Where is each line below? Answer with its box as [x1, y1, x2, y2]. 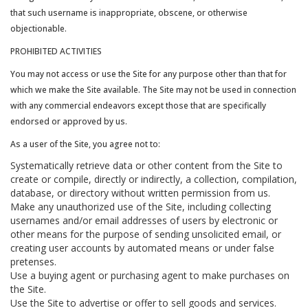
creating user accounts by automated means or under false [10, 241, 274, 254]
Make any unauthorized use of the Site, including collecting [10, 200, 271, 213]
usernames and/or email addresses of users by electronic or [10, 214, 278, 227]
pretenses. [10, 255, 56, 268]
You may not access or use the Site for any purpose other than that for [10, 68, 287, 80]
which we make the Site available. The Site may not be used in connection [10, 84, 296, 96]
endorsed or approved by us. [10, 115, 127, 127]
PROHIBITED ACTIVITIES [10, 45, 102, 57]
